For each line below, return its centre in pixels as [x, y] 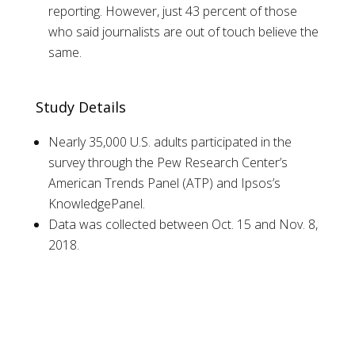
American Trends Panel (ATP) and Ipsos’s [164, 183]
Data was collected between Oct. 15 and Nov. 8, [183, 225]
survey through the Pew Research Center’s [168, 163]
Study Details [80, 107]
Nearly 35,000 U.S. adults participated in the [170, 142]
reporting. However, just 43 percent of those [172, 11]
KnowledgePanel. [96, 204]
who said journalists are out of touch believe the [183, 32]
